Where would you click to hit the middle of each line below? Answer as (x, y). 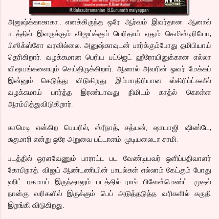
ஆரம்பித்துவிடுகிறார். (40, 104)
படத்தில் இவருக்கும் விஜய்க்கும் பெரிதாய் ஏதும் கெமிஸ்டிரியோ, (109, 33)
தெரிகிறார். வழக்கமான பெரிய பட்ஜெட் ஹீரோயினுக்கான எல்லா (109, 57)
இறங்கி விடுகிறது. (36, 205)
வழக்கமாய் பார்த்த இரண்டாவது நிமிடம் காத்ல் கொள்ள (109, 92)
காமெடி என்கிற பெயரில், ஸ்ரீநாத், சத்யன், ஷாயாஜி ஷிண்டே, (109, 127)
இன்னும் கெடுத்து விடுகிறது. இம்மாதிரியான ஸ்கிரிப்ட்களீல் (109, 80)
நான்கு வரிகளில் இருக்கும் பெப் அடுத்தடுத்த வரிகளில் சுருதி (109, 193)
